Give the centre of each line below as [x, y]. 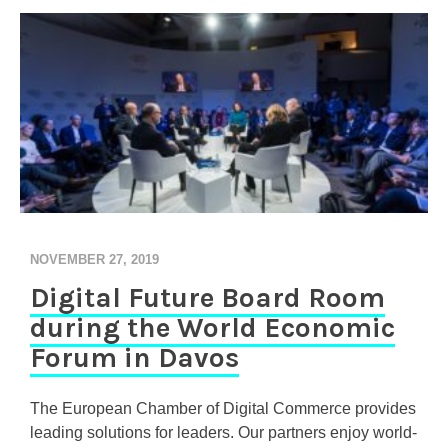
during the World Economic [212, 327]
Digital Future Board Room [207, 297]
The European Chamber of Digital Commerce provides [223, 408]
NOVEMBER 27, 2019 [94, 259]
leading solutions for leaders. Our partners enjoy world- [223, 432]
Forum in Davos [134, 357]
